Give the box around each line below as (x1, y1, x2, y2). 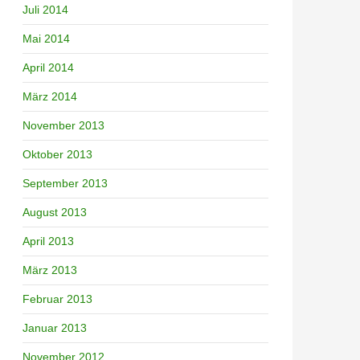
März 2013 (22, 263, 77, 276)
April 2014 (22, 60, 74, 74)
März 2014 (22, 89, 77, 103)
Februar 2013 (22, 292, 92, 305)
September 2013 (22, 176, 108, 190)
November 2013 (22, 118, 104, 132)
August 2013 (22, 205, 87, 219)
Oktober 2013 (22, 147, 92, 161)
